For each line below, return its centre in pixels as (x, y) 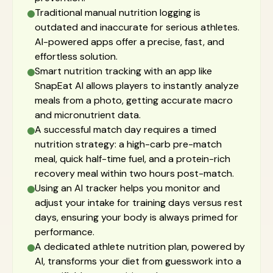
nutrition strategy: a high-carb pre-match (128, 144)
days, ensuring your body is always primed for (136, 217)
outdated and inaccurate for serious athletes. (137, 27)
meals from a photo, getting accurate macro (134, 100)
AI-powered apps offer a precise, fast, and (129, 42)
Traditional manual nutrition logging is (118, 12)
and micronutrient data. (88, 115)
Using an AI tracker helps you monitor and (127, 188)
